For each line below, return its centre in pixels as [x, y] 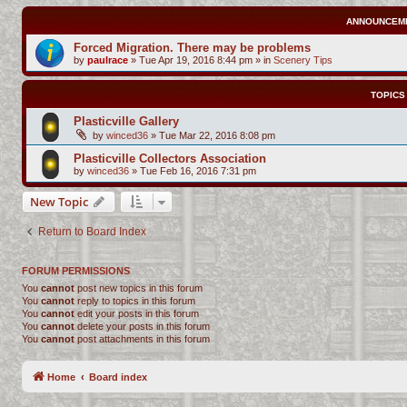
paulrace [108, 60]
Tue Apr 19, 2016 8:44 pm [196, 60]
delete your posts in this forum [142, 326]
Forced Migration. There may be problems [192, 48]
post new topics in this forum [139, 288]
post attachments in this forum [142, 339]
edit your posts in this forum [137, 313]
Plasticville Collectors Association [170, 159]
